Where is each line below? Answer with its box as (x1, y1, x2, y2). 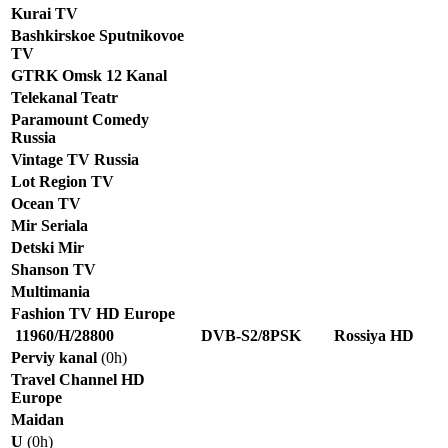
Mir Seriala (11, 216, 88, 234)
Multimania (11, 282, 90, 300)
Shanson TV (11, 260, 96, 278)
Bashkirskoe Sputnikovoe (11, 26, 184, 44)
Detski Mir (11, 238, 84, 256)
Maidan (11, 410, 64, 428)
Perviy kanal (11, 348, 97, 366)
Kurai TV (11, 4, 78, 22)
